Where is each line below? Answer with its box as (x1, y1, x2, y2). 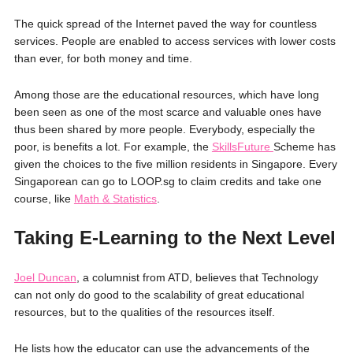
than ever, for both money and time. (13, 51, 192, 65)
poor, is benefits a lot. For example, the (13, 139, 212, 153)
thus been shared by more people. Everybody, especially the (13, 122, 315, 136)
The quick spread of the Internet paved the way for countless (13, 17, 317, 30)
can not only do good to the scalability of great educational (13, 288, 304, 301)
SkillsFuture (211, 139, 273, 153)
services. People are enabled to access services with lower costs (13, 34, 336, 47)
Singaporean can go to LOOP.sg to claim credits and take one (13, 174, 321, 188)
